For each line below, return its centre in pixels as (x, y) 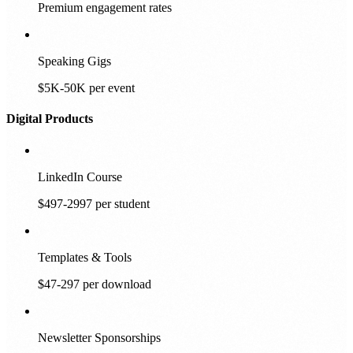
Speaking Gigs (74, 61)
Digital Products (50, 119)
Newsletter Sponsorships (99, 337)
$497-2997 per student (94, 203)
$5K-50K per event (86, 88)
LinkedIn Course (80, 176)
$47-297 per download (95, 284)
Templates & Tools (85, 257)
